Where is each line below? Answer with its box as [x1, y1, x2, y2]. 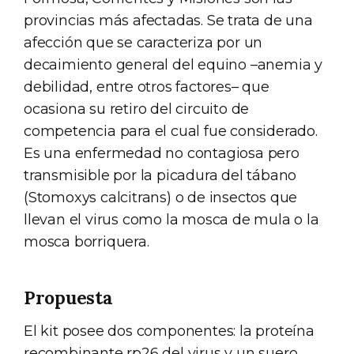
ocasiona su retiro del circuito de [24, 100, 250, 118]
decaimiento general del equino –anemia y [24, 55, 322, 73]
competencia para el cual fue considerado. [24, 122, 318, 140]
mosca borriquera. [24, 232, 149, 250]
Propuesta [24, 285, 113, 309]
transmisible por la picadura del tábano [24, 166, 297, 184]
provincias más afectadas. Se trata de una [24, 11, 313, 29]
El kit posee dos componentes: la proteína [24, 322, 314, 340]
